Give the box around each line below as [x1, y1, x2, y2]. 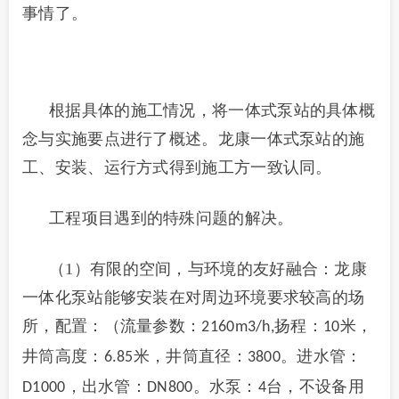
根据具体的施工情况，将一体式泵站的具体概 [49, 102, 375, 119]
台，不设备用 [266, 378, 364, 395]
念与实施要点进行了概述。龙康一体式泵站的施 [22, 130, 365, 148]
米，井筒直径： [133, 347, 248, 365]
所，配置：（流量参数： [22, 317, 202, 335]
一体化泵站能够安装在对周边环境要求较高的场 [22, 289, 365, 306]
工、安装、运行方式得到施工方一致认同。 [22, 159, 332, 176]
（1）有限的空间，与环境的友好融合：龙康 [49, 260, 367, 278]
